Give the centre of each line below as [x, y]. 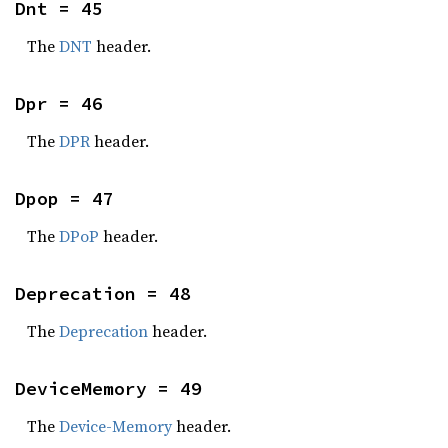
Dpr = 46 [59, 103]
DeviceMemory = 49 [108, 388]
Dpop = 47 [64, 198]
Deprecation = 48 [103, 293]
